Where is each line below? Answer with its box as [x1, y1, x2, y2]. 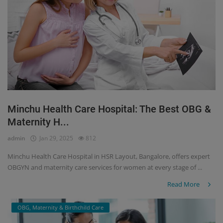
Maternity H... [7, 116, 69, 128]
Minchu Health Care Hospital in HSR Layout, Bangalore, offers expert [7, 152, 210, 161]
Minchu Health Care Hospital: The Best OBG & [7, 103, 211, 115]
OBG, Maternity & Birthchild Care [17, 204, 104, 211]
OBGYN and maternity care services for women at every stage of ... [7, 163, 202, 172]
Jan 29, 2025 [36, 134, 73, 143]
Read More [167, 180, 201, 189]
